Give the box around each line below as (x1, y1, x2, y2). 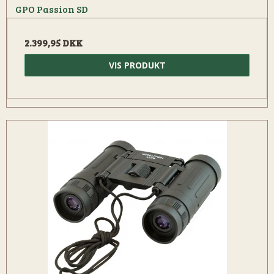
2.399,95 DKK (24, 36, 83, 50)
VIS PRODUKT (108, 59, 166, 72)
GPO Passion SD (15, 2, 88, 16)
